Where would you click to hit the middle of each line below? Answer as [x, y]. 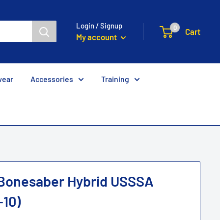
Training [115, 79]
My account [97, 37]
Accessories [52, 79]
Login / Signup [99, 25]
